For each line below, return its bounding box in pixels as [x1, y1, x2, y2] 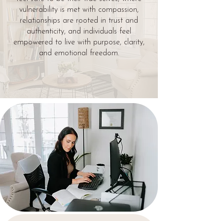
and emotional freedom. [38, 49, 119, 57]
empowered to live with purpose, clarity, [13, 38, 145, 46]
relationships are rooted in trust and [20, 17, 138, 25]
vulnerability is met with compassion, [19, 6, 139, 14]
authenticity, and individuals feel [27, 28, 131, 36]
